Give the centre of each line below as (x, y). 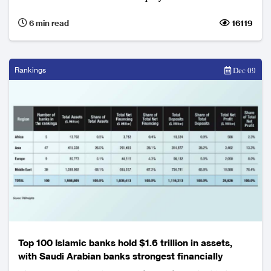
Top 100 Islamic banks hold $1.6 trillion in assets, (125, 243)
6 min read (48, 23)
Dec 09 (243, 70)
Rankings (30, 70)
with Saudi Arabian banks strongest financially (120, 256)
